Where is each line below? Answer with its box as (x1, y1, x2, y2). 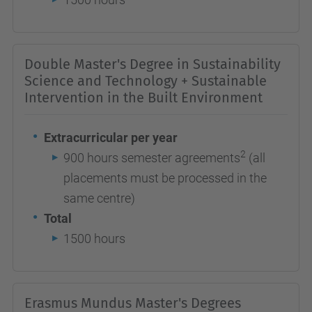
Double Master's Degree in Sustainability (24, 56, 281, 72)
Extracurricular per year (44, 130, 178, 145)
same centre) (63, 191, 138, 205)
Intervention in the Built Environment (24, 89, 263, 106)
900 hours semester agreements (63, 150, 240, 165)
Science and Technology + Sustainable (24, 72, 267, 89)
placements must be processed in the (63, 171, 267, 185)
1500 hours (63, 231, 125, 246)
